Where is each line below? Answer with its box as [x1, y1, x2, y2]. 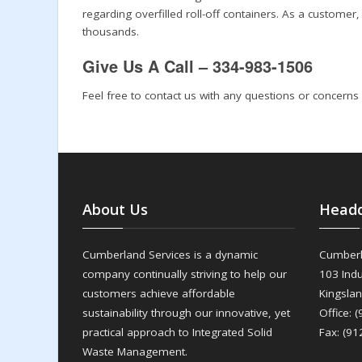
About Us [82, 199, 148, 219]
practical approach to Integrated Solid [82, 324, 272, 339]
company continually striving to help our [82, 266, 287, 281]
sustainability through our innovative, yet [82, 305, 290, 320]
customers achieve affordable [82, 285, 235, 301]
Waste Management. [82, 343, 187, 359]
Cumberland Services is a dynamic [82, 246, 258, 262]
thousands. [82, 23, 139, 39]
